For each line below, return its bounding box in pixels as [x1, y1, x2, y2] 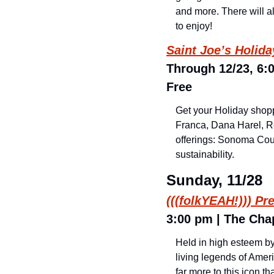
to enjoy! [176, 21, 212, 31]
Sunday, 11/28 [166, 172, 262, 188]
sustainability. [176, 149, 234, 160]
